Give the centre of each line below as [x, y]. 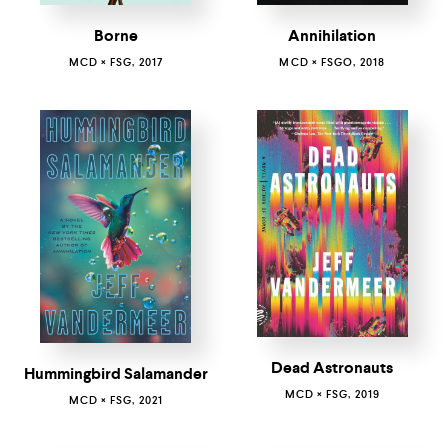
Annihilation [332, 36]
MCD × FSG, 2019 [332, 394]
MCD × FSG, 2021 [115, 399]
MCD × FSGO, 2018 [332, 62]
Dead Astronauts [332, 368]
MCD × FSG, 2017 [115, 62]
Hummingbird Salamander [115, 373]
